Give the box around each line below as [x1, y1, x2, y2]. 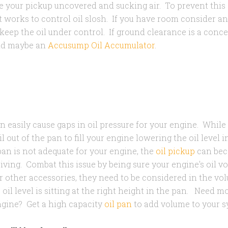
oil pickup [156, 146, 195, 157]
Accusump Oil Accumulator [48, 39, 155, 50]
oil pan [104, 198, 132, 210]
